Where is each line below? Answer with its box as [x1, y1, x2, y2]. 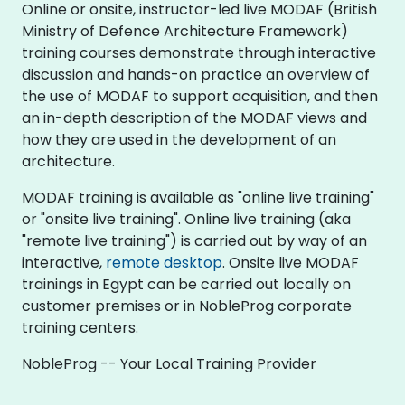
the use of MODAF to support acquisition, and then [22, 85, 378, 107]
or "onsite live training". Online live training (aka [22, 208, 351, 230]
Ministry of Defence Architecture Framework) [22, 20, 348, 42]
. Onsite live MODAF [222, 251, 359, 273]
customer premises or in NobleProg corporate [22, 295, 352, 316]
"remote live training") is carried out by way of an [22, 230, 367, 251]
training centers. [22, 316, 138, 338]
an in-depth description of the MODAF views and [22, 107, 367, 128]
